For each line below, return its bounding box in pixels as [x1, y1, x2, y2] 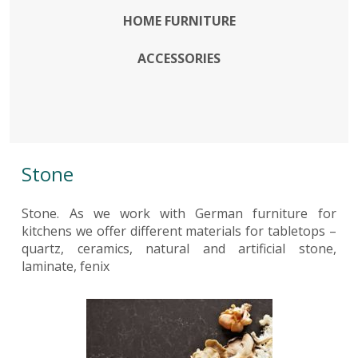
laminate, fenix [22, 257, 110, 276]
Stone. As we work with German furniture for [22, 205, 336, 223]
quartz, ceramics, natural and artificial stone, [22, 240, 336, 258]
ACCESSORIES [137, 50, 221, 68]
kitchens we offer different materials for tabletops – [22, 222, 336, 241]
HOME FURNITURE [122, 12, 236, 30]
